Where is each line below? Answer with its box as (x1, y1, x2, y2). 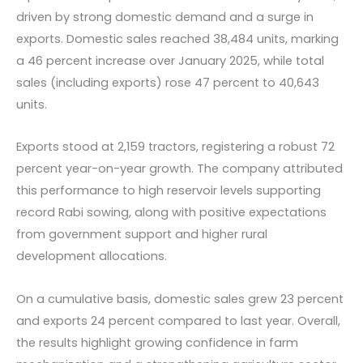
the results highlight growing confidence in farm (16, 334, 298, 351)
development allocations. (16, 248, 167, 265)
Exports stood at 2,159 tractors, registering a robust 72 (16, 139, 335, 156)
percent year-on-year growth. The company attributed (16, 160, 343, 177)
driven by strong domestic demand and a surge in (16, 8, 314, 25)
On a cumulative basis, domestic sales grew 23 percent (16, 290, 344, 307)
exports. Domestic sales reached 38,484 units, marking (16, 30, 339, 47)
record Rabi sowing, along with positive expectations (16, 204, 327, 221)
